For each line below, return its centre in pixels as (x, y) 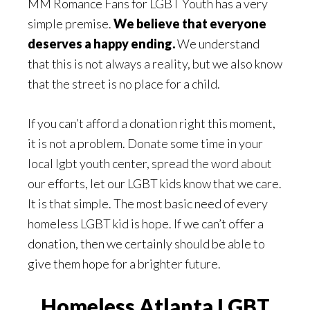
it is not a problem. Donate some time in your (145, 143)
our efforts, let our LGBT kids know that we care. (155, 183)
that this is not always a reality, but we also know (155, 64)
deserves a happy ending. (101, 44)
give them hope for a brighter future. (124, 264)
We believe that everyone (190, 24)
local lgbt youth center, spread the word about (150, 163)
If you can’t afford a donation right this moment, (152, 123)
